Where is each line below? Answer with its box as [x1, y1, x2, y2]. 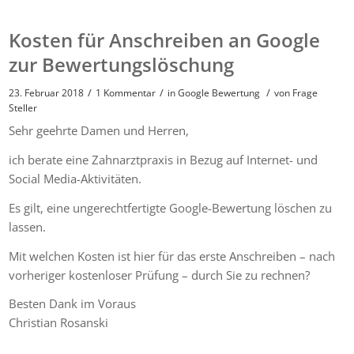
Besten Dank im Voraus [9, 296, 137, 312]
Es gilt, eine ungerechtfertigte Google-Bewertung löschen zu [9, 199, 333, 216]
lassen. [9, 218, 47, 235]
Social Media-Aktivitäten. [9, 171, 142, 186]
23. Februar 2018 [9, 85, 85, 99]
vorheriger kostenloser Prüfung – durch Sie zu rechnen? [9, 266, 311, 283]
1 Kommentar [96, 85, 156, 99]
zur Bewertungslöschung [9, 51, 235, 77]
